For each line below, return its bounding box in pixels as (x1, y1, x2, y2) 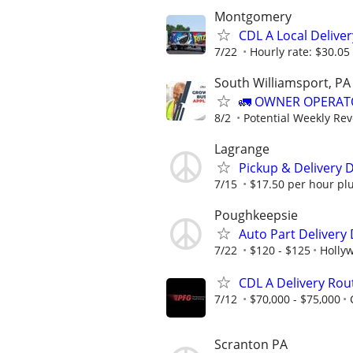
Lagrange (214, 139, 269, 158)
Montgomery (214, 7, 292, 25)
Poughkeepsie (214, 206, 298, 225)
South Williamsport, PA (214, 73, 351, 91)
